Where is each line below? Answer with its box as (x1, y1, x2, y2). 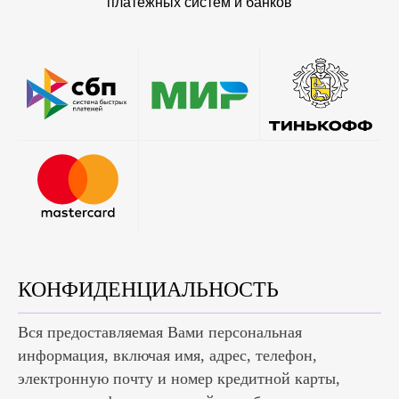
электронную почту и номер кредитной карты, (18, 369, 340, 387)
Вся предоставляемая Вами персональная (18, 322, 302, 341)
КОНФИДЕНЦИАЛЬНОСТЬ (18, 277, 279, 301)
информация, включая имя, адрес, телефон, (18, 346, 317, 364)
